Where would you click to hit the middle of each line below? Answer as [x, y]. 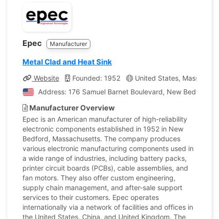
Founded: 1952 [95, 78]
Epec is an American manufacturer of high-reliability [105, 119]
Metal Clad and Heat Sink [67, 62]
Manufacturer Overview [71, 108]
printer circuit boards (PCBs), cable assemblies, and [105, 168]
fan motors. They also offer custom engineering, [99, 178]
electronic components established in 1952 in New [103, 129]
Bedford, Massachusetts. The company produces [101, 139]
